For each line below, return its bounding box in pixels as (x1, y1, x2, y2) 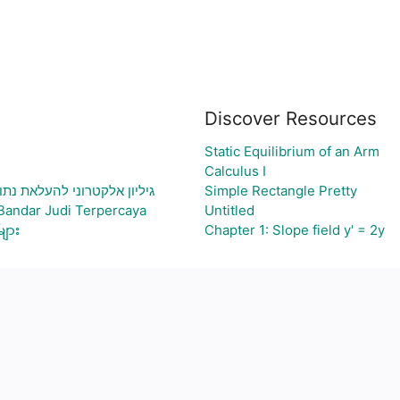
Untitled (204, 202, 254, 219)
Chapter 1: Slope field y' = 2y (204, 221, 385, 238)
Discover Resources (204, 107, 377, 129)
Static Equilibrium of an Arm (204, 143, 379, 160)
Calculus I (204, 162, 266, 179)
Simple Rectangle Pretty (204, 182, 357, 199)
